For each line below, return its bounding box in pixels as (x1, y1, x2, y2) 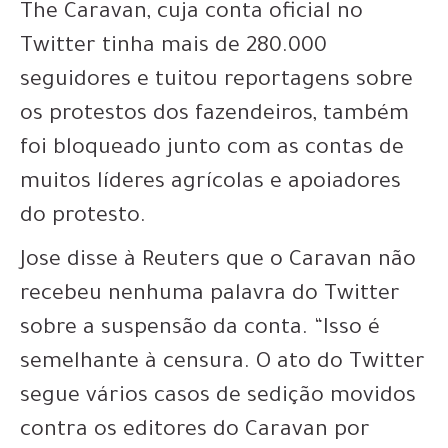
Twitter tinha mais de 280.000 (20, 36, 327, 60)
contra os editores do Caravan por (20, 420, 370, 444)
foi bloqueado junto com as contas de (20, 138, 404, 162)
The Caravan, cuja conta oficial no (20, 2, 363, 26)
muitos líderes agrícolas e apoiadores (20, 172, 401, 196)
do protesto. (20, 206, 146, 230)
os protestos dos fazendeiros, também (20, 104, 409, 128)
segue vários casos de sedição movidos (20, 386, 416, 410)
